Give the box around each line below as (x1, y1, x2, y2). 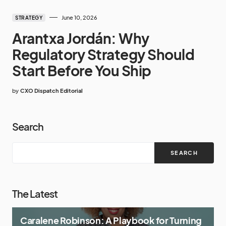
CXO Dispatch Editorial (20, 87, 83, 94)
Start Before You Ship (12, 61, 151, 79)
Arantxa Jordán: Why (12, 29, 149, 47)
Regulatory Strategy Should (12, 45, 195, 63)
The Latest (12, 187, 58, 200)
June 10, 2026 (62, 14, 97, 21)
